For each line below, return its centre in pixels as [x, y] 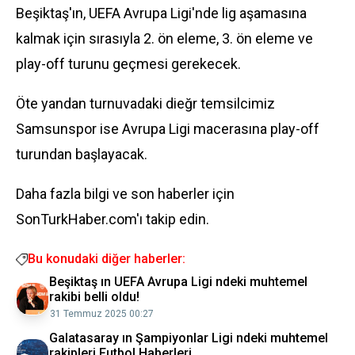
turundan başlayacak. [82, 154]
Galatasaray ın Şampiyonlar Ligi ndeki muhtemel [189, 338]
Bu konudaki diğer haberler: [107, 259]
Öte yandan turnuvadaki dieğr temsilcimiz [145, 103]
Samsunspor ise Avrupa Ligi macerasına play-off [168, 129]
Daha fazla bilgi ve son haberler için [125, 194]
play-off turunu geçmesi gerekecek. [128, 64]
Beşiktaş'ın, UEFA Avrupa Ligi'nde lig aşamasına [161, 13]
